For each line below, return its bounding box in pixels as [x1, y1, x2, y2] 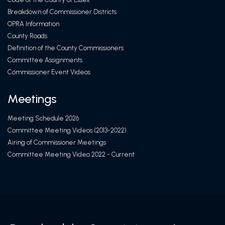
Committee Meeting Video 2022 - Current [8, 151, 135, 159]
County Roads [8, 32, 47, 40]
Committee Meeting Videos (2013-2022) [8, 127, 127, 135]
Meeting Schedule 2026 [8, 115, 79, 123]
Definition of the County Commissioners [8, 44, 124, 52]
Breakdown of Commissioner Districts [8, 8, 117, 16]
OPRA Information [8, 20, 59, 28]
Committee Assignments [8, 56, 82, 64]
